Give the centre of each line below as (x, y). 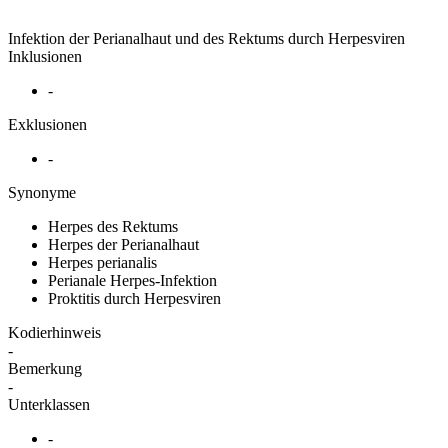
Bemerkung (45, 368)
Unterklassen (49, 404)
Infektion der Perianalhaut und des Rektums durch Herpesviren (206, 38)
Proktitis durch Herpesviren (134, 298)
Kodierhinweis (54, 332)
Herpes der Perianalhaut (123, 244)
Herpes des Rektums (113, 226)
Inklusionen (45, 56)
